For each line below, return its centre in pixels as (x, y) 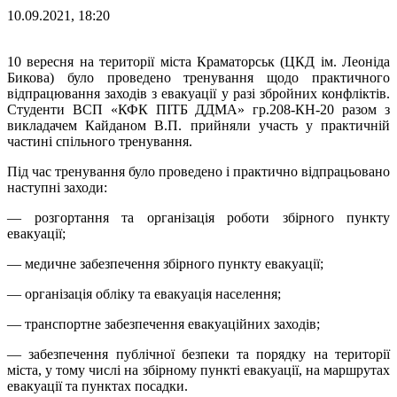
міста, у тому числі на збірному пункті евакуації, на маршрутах (198, 370)
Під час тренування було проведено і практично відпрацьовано (198, 172)
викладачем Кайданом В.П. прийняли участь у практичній (198, 126)
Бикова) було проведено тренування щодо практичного (198, 78)
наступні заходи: (57, 188)
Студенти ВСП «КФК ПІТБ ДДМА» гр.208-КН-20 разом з (198, 110)
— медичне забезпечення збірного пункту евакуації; (165, 264)
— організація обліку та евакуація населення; (144, 294)
